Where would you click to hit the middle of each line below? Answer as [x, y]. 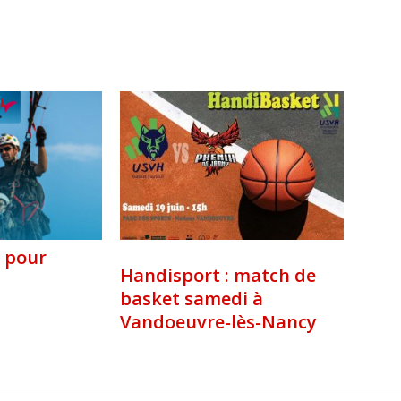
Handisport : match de [218, 276]
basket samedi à [192, 299]
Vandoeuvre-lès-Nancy [218, 322]
